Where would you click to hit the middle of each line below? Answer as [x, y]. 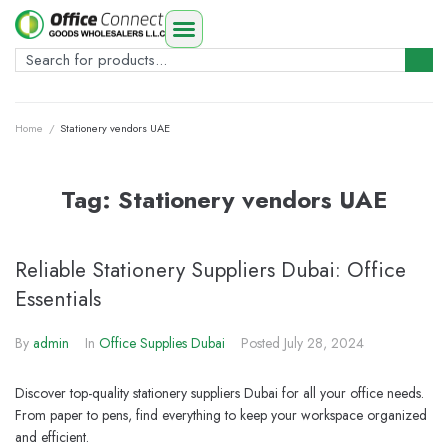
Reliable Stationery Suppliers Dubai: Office [210, 270]
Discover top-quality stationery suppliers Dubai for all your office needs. [219, 393]
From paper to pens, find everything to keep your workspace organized [221, 415]
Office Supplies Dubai [162, 343]
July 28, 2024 [324, 343]
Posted [262, 343]
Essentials [58, 299]
